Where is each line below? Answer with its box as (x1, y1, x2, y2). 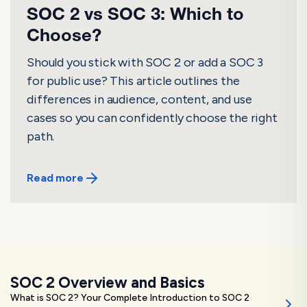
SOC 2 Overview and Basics (10, 273, 205, 293)
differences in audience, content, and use (27, 91, 252, 107)
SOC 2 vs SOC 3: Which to (27, 7, 244, 25)
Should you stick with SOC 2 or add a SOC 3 (27, 54, 264, 70)
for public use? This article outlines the (27, 73, 240, 88)
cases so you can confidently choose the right (27, 110, 278, 125)
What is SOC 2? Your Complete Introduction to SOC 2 (10, 292, 249, 304)
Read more (27, 171, 84, 185)
